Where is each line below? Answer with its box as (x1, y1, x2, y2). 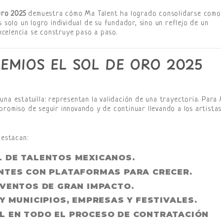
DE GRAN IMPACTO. (38, 181, 134, 191)
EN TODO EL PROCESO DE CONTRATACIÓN (5, 209, 209, 219)
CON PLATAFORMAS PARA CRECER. (23, 167, 192, 177)
